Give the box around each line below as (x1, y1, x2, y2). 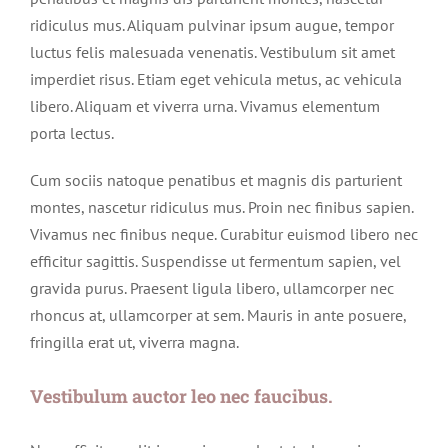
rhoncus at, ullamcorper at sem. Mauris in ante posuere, (30, 305, 406, 326)
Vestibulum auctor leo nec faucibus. (30, 384, 333, 409)
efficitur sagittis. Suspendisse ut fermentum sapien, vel (30, 251, 401, 272)
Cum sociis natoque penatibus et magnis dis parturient (30, 170, 402, 191)
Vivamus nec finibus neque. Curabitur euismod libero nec (30, 224, 418, 245)
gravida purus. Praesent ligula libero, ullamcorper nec (30, 278, 394, 299)
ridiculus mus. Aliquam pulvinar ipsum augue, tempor (30, 15, 394, 36)
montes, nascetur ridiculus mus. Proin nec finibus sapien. (30, 197, 413, 218)
